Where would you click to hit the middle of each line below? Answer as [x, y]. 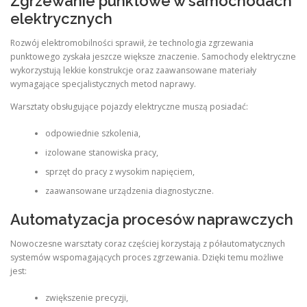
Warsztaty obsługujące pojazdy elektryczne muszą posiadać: [129, 107]
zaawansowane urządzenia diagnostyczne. [129, 191]
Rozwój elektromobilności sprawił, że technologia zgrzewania [132, 43]
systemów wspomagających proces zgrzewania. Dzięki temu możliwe [147, 258]
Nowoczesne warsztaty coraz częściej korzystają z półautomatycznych [148, 244]
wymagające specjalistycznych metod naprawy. [103, 84]
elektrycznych [61, 19]
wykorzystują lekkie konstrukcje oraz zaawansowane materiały [133, 71]
